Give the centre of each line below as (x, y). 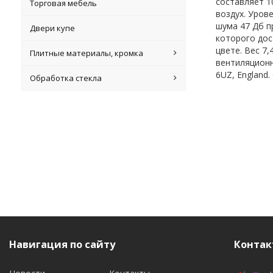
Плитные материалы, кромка (87, 53)
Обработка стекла (66, 78)
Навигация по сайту (62, 244)
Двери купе (53, 28)
